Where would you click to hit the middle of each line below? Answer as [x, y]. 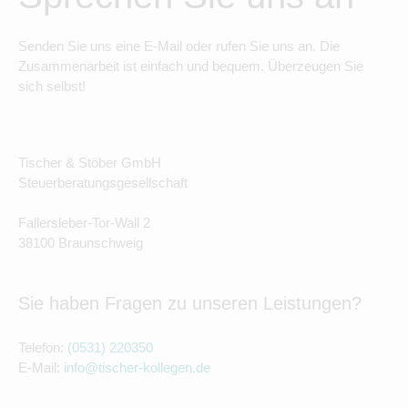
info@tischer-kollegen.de [137, 367]
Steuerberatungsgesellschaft [103, 182]
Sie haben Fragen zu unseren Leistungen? [190, 303]
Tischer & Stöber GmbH [90, 162]
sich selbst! [52, 86]
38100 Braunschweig [81, 242]
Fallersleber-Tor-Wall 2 [84, 222]
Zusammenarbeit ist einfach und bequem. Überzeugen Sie [191, 66]
